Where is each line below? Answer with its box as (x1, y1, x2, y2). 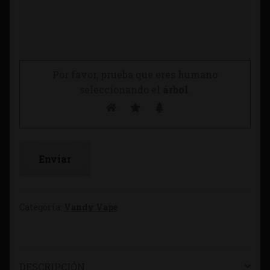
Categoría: (19, 201, 64, 213)
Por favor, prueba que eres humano (52, 67, 218, 81)
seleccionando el (80, 83, 160, 96)
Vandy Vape (64, 201, 118, 213)
